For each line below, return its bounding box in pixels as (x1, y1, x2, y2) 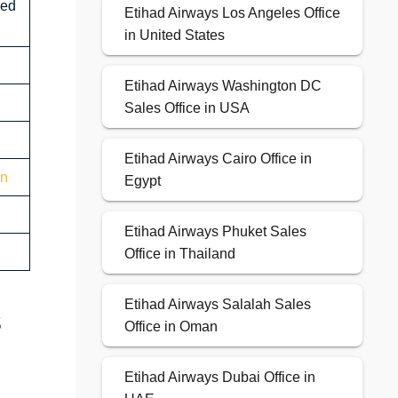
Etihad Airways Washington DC (123, 78, 322, 94)
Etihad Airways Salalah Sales (123, 297, 311, 313)
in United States (123, 28, 225, 44)
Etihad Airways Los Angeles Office (123, 5, 340, 21)
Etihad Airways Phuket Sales (123, 224, 306, 240)
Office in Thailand (123, 246, 235, 262)
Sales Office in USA (123, 100, 250, 116)
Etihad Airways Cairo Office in (123, 151, 312, 167)
